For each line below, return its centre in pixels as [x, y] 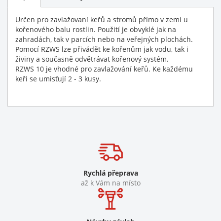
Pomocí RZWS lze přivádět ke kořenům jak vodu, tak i [102, 49]
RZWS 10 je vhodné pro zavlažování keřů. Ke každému [104, 69]
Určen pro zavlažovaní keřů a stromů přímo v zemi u [102, 19]
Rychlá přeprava [110, 173]
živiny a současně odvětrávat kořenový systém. [92, 59]
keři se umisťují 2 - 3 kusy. [58, 78]
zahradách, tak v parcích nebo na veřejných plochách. [104, 39]
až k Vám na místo [110, 183]
